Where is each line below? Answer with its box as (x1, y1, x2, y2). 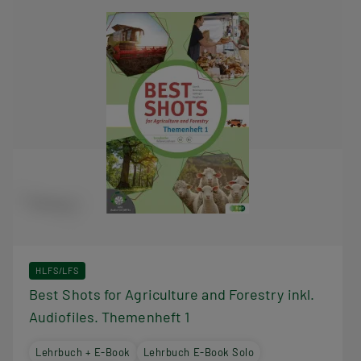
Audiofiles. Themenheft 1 (29, 307, 190, 326)
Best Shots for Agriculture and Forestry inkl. (29, 284, 315, 303)
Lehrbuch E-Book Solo (143, 345, 255, 359)
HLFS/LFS (35, 264, 80, 276)
